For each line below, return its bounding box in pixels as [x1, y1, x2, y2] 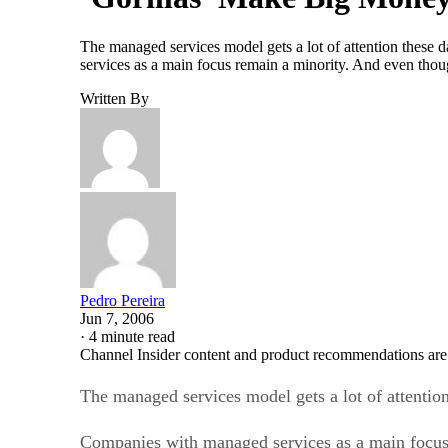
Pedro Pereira [80, 291, 165, 309]
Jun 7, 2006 [80, 309, 154, 327]
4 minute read [89, 327, 175, 345]
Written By [80, 89, 149, 107]
